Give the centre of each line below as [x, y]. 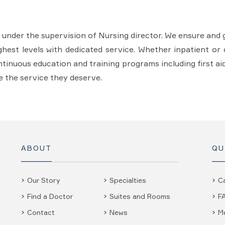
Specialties [128, 180]
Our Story [43, 180]
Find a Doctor [50, 196]
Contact [41, 212]
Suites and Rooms [140, 196]
